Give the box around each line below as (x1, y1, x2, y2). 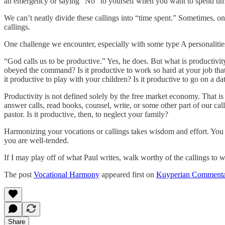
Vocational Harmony (34, 170, 99, 179)
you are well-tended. (4, 136, 69, 145)
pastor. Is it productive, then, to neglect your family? (4, 110, 168, 119)
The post (4, 170, 34, 179)
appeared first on (99, 170, 156, 179)
